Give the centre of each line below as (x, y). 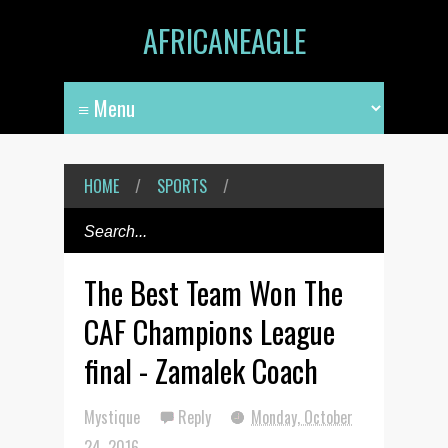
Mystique (112, 417)
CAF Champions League (209, 331)
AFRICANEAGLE (224, 40)
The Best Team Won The (213, 292)
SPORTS (182, 186)
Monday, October (302, 417)
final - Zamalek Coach (201, 370)
